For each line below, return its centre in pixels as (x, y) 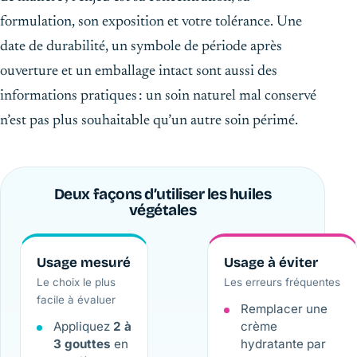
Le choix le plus (76, 282)
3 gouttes (82, 344)
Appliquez (83, 327)
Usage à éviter (271, 262)
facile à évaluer (76, 299)
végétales (163, 210)
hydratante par (283, 344)
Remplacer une (284, 309)
